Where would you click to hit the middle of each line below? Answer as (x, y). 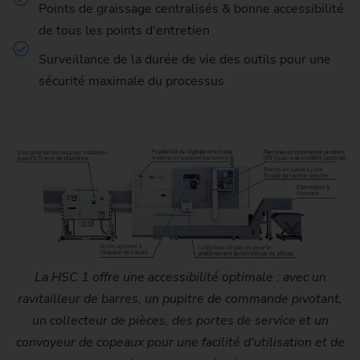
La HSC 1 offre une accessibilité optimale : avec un (180, 278)
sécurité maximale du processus (131, 82)
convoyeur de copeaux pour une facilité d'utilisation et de (180, 343)
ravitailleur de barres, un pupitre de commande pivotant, (180, 299)
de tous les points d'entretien (124, 31)
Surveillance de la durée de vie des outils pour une (185, 60)
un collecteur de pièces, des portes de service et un (180, 321)
